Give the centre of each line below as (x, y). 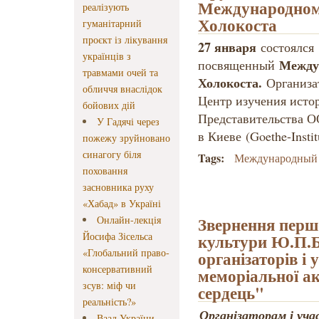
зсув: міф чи (109, 286)
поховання (105, 171)
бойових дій (109, 105)
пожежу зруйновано (126, 138)
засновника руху (118, 187)
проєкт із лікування (125, 40)
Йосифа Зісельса (117, 236)
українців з (107, 56)
